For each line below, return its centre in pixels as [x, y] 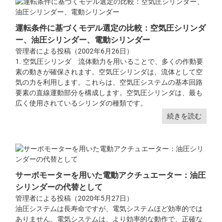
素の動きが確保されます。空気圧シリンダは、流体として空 [109, 72]
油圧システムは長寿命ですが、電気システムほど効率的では [109, 208]
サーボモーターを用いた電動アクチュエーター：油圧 [111, 175]
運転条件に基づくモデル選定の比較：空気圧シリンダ [111, 28]
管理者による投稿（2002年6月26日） [75, 51]
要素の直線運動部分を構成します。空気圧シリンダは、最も [109, 92]
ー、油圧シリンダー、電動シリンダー [83, 40]
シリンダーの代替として [59, 187]
